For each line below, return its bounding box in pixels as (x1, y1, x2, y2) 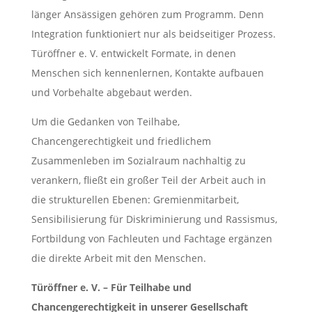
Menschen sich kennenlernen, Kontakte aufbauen (31, 66, 264, 80)
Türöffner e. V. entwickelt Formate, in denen (31, 47, 236, 61)
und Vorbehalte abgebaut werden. (31, 86, 192, 100)
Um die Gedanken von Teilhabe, (31, 115, 180, 129)
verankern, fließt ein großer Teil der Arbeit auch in (31, 173, 266, 187)
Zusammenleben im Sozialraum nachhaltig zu (31, 154, 246, 168)
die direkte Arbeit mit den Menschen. (31, 251, 206, 265)
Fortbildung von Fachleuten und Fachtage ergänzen (31, 232, 272, 246)
